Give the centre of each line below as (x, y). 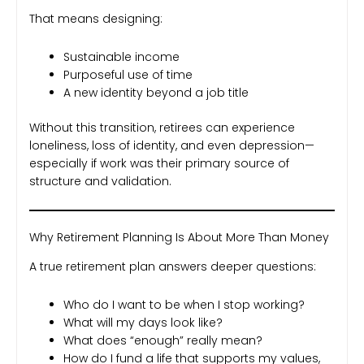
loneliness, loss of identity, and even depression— (172, 145)
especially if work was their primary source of (159, 163)
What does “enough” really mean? (163, 340)
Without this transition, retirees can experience (162, 127)
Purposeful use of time (128, 74)
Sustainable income (121, 56)
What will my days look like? (143, 322)
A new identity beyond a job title (156, 92)
